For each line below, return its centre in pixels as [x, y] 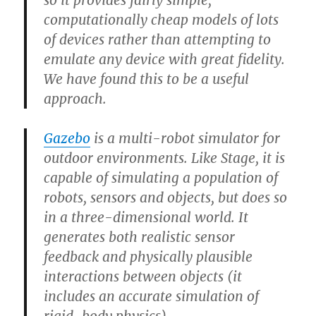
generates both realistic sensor [140, 237]
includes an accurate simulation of [152, 297]
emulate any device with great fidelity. [165, 60]
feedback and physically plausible [148, 257]
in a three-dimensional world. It [146, 218]
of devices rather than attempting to [158, 40]
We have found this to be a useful [147, 79]
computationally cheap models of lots [162, 20]
